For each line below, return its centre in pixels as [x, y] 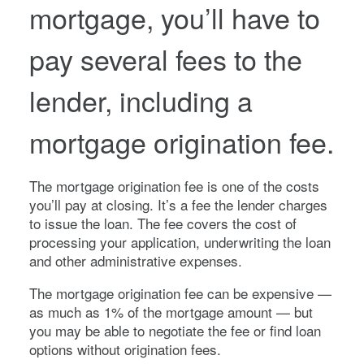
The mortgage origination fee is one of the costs [174, 185]
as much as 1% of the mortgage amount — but [171, 311]
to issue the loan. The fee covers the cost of [163, 223]
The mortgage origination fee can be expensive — [180, 292]
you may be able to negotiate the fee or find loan [175, 330]
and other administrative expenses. [136, 260]
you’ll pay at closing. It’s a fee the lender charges [178, 204]
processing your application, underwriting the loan [180, 241]
